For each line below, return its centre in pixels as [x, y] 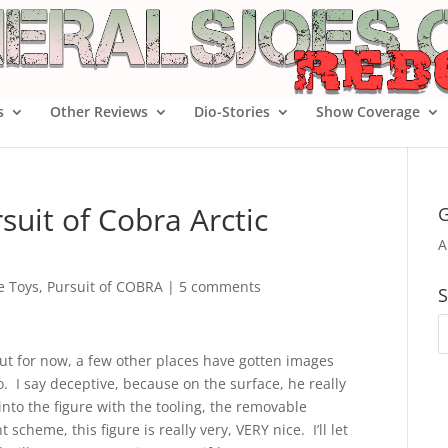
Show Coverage [368, 111]
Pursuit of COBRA [105, 286]
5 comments [220, 286]
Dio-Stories [232, 111]
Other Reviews [99, 111]
